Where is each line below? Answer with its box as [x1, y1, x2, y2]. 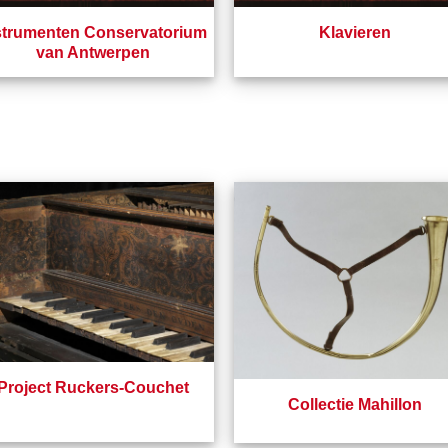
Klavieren [318, 24, 391, 42]
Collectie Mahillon [287, 395, 422, 413]
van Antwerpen [36, 44, 151, 62]
